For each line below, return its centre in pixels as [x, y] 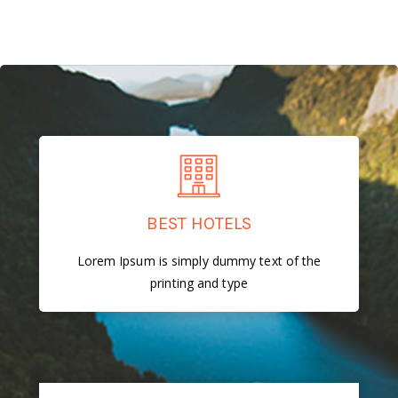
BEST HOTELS [199, 224]
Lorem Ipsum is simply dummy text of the [199, 261]
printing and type [199, 283]
